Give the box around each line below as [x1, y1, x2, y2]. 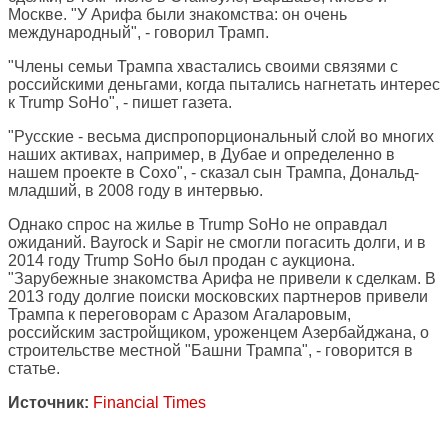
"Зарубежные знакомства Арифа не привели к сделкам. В [8, 270, 436, 288]
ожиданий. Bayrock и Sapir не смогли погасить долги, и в [8, 234, 426, 252]
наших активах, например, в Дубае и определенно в [8, 146, 395, 164]
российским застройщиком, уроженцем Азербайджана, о [8, 324, 429, 342]
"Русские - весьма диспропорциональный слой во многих [8, 128, 434, 146]
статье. [8, 360, 60, 378]
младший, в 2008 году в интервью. [8, 182, 263, 200]
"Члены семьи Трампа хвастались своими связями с [8, 58, 398, 76]
